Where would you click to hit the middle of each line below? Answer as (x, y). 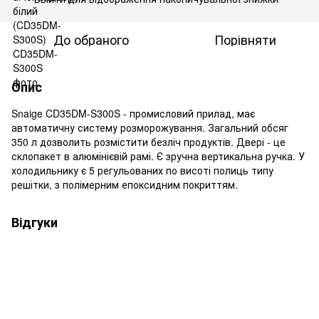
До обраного (91, 39)
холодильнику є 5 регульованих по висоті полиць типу (142, 170)
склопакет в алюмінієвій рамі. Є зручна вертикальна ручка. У (158, 156)
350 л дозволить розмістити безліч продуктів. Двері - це (148, 141)
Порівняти (245, 39)
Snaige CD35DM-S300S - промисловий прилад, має (133, 113)
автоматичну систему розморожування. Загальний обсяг (150, 127)
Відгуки (35, 222)
